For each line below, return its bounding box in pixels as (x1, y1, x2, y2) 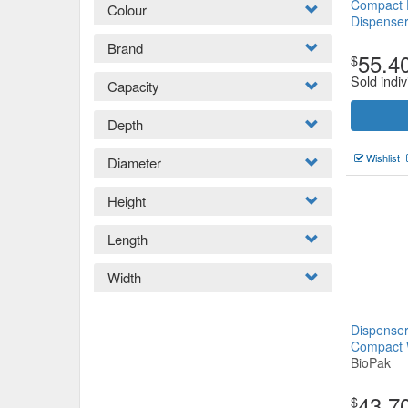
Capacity (107, 76, 158, 96)
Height (107, 191, 146, 210)
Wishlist (363, 150, 400, 165)
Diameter (107, 153, 161, 172)
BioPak (351, 353, 391, 372)
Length (107, 229, 148, 249)
